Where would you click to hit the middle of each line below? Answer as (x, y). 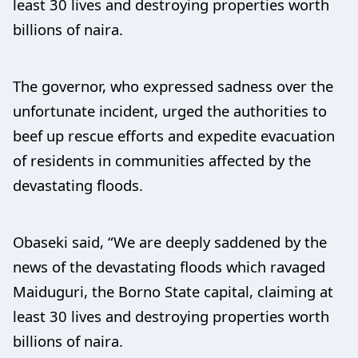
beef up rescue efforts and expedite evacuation (174, 135)
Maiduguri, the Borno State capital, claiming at (173, 291)
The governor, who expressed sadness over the (173, 86)
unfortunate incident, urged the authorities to (170, 111)
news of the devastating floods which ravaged (169, 267)
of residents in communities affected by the (162, 160)
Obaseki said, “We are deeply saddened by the (170, 242)
